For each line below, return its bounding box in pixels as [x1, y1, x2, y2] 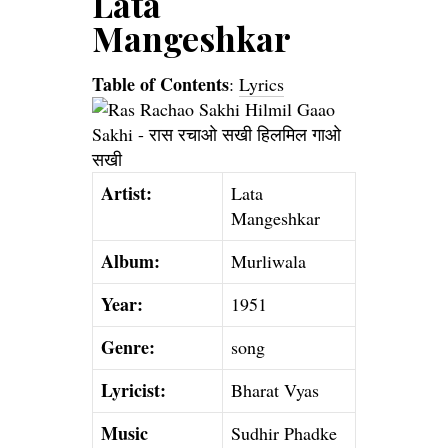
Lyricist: [101, 376, 166, 403]
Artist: [101, 179, 152, 206]
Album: [101, 247, 160, 274]
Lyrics [239, 71, 284, 96]
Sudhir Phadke [231, 420, 337, 445]
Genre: [101, 333, 155, 360]
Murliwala [231, 248, 306, 273]
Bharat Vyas [231, 377, 319, 402]
